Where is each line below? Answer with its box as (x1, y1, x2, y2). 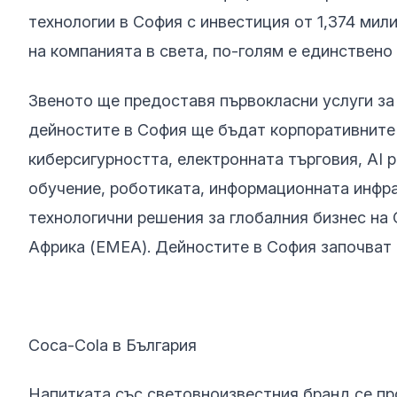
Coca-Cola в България (28, 335, 197, 354)
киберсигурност (28, 149, 151, 168)
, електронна (168, 149, 266, 168)
